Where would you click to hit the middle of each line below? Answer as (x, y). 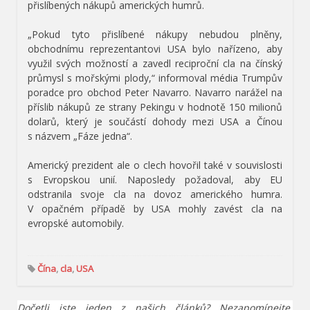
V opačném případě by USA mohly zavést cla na (155, 209)
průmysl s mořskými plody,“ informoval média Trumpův (155, 78)
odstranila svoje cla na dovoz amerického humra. (155, 194)
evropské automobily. (76, 224)
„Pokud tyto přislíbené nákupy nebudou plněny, (155, 35)
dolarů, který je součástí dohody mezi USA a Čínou (155, 122)
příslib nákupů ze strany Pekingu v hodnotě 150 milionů (155, 107)
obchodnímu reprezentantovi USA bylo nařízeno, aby (155, 49)
